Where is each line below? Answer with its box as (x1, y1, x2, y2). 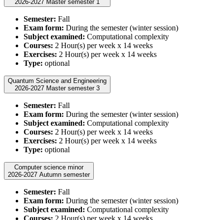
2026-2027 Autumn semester (39, 171, 90, 179)
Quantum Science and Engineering (8, 77, 107, 85)
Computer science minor (14, 164, 83, 171)
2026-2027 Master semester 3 (46, 84, 100, 92)
